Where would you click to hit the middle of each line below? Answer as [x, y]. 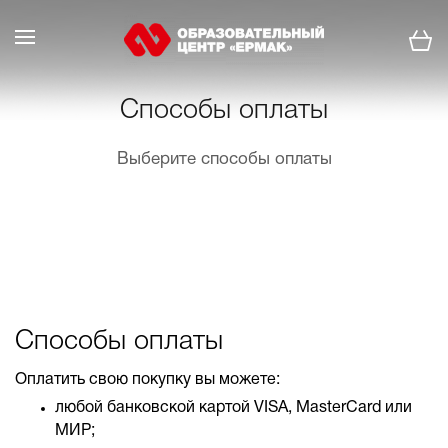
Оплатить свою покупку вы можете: [147, 380]
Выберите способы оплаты [224, 159]
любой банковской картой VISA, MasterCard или [233, 408]
